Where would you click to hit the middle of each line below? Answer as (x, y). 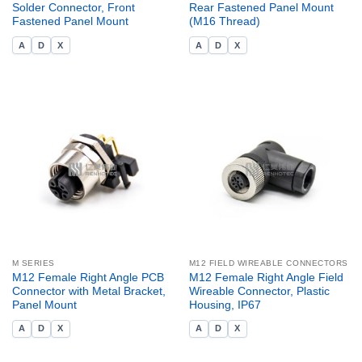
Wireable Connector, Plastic (259, 291)
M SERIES (33, 263)
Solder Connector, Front (73, 8)
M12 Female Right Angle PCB (88, 277)
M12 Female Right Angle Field (266, 277)
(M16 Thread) (224, 22)
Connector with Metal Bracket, (88, 291)
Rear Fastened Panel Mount (261, 8)
